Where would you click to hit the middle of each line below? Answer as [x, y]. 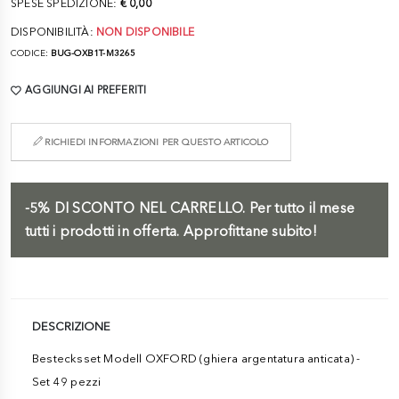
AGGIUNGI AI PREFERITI [86, 90]
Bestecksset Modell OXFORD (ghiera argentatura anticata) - [196, 359]
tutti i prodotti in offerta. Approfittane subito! [171, 232]
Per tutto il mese [300, 208]
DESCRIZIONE [71, 327]
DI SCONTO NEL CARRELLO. [150, 208]
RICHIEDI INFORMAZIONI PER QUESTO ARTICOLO [155, 142]
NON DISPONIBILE [145, 32]
